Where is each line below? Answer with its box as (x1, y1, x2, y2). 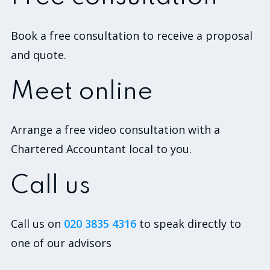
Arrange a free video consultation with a (11, 122, 220, 137)
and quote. (11, 47, 66, 62)
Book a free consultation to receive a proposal (11, 28, 253, 43)
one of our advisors (11, 236, 111, 251)
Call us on (11, 216, 64, 231)
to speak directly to (139, 216, 241, 231)
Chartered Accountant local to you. (11, 141, 192, 156)
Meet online (11, 79, 152, 105)
